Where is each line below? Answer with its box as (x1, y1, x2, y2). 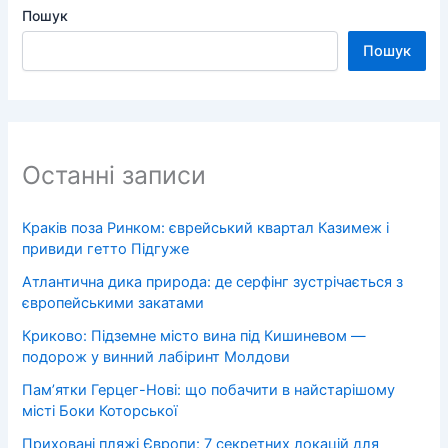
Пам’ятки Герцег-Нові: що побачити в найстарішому (22, 380, 396, 399)
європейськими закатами (22, 293, 205, 312)
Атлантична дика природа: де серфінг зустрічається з (22, 272, 404, 291)
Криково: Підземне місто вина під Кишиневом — (22, 326, 367, 345)
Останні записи (22, 160, 207, 191)
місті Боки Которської (22, 401, 178, 420)
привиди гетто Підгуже (22, 239, 190, 258)
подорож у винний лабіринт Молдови (22, 347, 291, 366)
